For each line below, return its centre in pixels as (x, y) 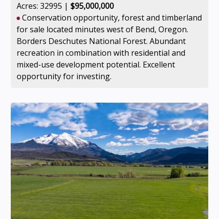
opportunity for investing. (64, 76)
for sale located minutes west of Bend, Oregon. (102, 29)
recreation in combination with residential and (101, 53)
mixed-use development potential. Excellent (96, 65)
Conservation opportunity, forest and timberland (111, 18)
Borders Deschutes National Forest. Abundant (101, 41)
